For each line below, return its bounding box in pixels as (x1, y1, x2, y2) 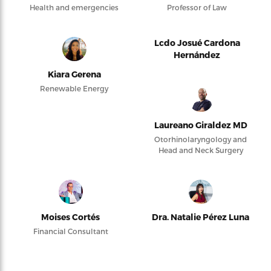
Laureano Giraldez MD (154, 119, 247, 130)
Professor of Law (167, 2, 227, 11)
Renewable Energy (40, 83, 108, 93)
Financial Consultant (33, 226, 108, 235)
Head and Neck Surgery (158, 145, 243, 154)
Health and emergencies (30, 2, 119, 11)
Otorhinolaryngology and (154, 134, 247, 143)
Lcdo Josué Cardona (154, 37, 240, 48)
